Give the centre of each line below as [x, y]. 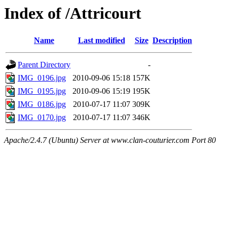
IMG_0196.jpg [42, 78]
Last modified [101, 41]
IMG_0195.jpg [42, 91]
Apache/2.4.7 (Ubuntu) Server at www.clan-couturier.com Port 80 [110, 140]
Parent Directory [44, 65]
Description [172, 41]
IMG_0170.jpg [42, 118]
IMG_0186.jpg [42, 104]
